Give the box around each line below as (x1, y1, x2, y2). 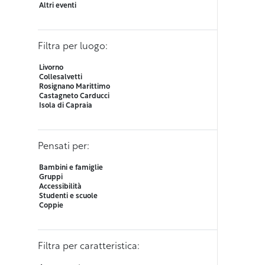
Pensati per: (38, 142, 89, 152)
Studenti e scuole (39, 193, 98, 201)
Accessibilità (39, 183, 82, 191)
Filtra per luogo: (38, 42, 108, 52)
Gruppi (39, 174, 63, 182)
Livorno (39, 64, 63, 72)
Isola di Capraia (39, 102, 92, 110)
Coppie (39, 202, 63, 210)
